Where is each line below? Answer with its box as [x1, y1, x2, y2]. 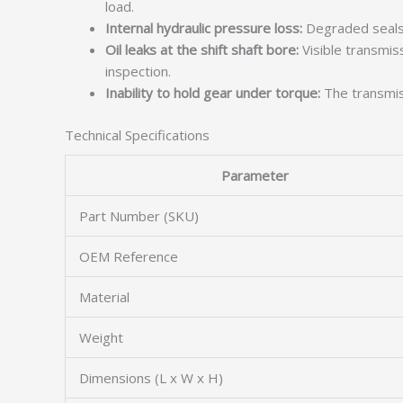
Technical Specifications [65, 125, 210, 144]
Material [79, 288, 130, 306]
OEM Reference [79, 247, 178, 265]
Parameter [221, 166, 289, 184]
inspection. [105, 62, 171, 80]
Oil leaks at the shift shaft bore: [105, 40, 299, 58]
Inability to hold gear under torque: [105, 84, 320, 102]
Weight [79, 328, 123, 346]
